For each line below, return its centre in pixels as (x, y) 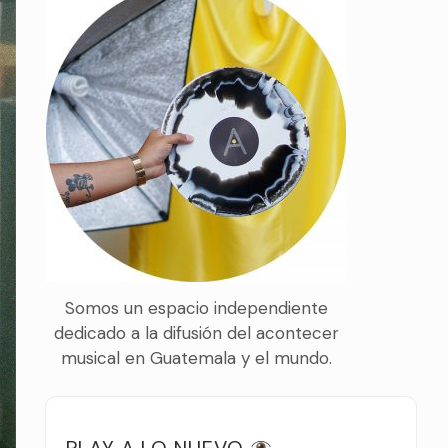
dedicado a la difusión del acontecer (196, 333)
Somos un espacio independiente (196, 308)
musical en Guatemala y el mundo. (196, 358)
